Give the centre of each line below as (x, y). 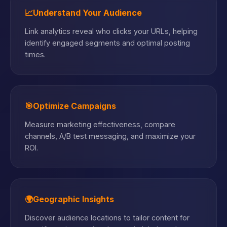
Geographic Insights (73, 199)
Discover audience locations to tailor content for (107, 218)
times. (35, 54)
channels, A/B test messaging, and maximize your (110, 136)
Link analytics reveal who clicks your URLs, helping (111, 31)
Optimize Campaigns (74, 106)
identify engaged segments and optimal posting (107, 43)
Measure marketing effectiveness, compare (100, 124)
